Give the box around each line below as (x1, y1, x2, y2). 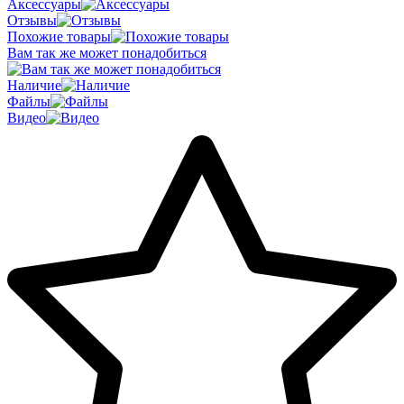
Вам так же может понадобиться (7, 44, 207, 60)
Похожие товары (7, 28, 111, 44)
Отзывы (7, 12, 57, 28)
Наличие (7, 77, 61, 93)
